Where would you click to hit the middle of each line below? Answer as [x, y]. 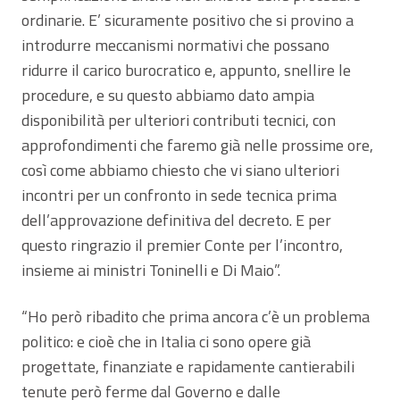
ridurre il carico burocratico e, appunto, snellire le [186, 70]
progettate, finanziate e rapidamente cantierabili [188, 366]
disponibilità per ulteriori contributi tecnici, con [179, 120]
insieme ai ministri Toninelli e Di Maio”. [151, 270]
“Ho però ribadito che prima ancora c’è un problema [196, 316]
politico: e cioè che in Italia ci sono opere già [166, 341]
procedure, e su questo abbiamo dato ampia [168, 95]
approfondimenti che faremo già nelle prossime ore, [197, 145]
